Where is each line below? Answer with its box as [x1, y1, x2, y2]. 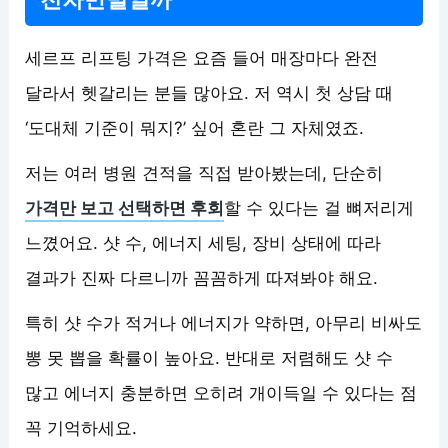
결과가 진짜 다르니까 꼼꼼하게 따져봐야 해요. [25, 267, 379, 288]
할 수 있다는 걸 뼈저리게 [224, 197, 415, 218]
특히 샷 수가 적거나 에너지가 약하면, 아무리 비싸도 [25, 312, 423, 333]
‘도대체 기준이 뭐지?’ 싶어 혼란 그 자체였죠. [25, 117, 365, 138]
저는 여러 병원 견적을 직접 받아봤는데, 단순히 [25, 162, 384, 183]
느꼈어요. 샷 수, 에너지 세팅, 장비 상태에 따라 [25, 232, 382, 253]
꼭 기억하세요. [25, 417, 138, 438]
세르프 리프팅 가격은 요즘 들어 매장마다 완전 [25, 47, 379, 68]
